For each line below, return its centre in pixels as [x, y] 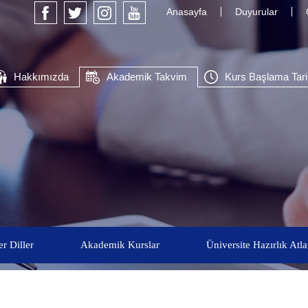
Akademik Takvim [146, 77]
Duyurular [256, 12]
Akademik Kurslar [120, 245]
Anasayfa [186, 12]
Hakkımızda [41, 77]
